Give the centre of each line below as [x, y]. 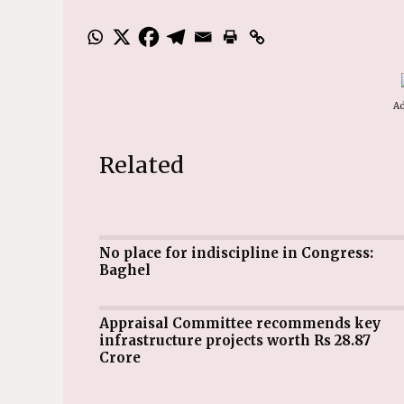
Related [141, 165]
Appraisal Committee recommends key [104, 323]
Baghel [124, 270]
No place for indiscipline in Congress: [105, 253]
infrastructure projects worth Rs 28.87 [234, 340]
